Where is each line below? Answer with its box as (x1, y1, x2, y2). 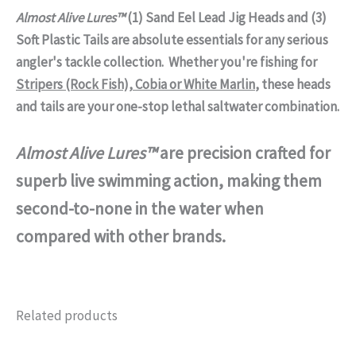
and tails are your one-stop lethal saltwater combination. (16, 97, 339, 115)
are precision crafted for (157, 141, 331, 164)
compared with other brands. (16, 225, 226, 247)
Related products (16, 306, 118, 324)
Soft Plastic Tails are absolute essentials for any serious (16, 30, 328, 48)
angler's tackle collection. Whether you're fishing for (16, 52, 317, 71)
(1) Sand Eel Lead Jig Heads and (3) (125, 8, 327, 26)
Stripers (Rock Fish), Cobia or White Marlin (16, 75, 255, 93)
